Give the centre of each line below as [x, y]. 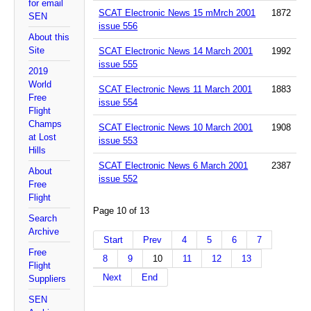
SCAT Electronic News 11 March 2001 [176, 89]
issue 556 [118, 26]
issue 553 [118, 140]
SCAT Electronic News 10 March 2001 [176, 127]
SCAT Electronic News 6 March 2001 [174, 165]
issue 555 [118, 64]
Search [43, 218]
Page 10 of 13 [121, 210]
